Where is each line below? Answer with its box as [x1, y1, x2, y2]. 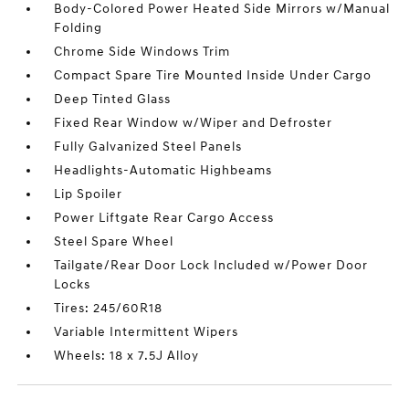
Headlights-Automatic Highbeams [54, 163, 273, 178]
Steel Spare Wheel [54, 234, 174, 249]
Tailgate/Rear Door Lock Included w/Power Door [54, 257, 369, 273]
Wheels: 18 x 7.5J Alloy [54, 348, 200, 363]
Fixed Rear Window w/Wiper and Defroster [54, 115, 333, 131]
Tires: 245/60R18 [54, 300, 163, 316]
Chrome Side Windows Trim [54, 44, 231, 59]
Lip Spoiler [54, 186, 123, 202]
